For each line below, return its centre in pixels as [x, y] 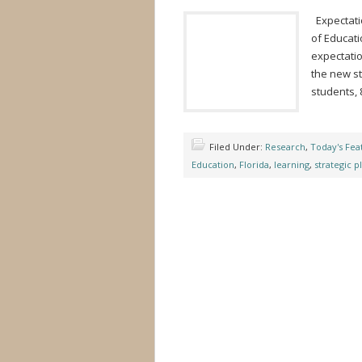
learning [292, 164]
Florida [254, 164]
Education [213, 164]
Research [285, 147]
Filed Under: [237, 147]
